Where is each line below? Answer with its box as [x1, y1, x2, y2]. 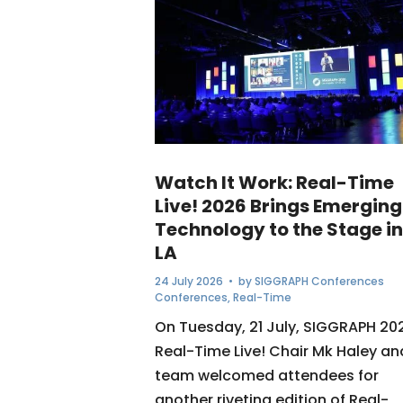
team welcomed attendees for [155, 365, 379, 387]
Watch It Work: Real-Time [155, 170, 394, 196]
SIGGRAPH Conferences [255, 273, 384, 290]
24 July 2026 [155, 273, 223, 290]
